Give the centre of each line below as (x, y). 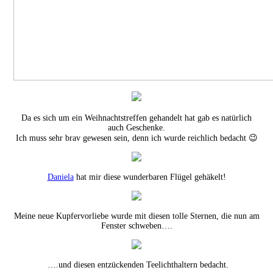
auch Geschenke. (136, 127)
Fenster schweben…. (136, 225)
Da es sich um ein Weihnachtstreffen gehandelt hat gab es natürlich (136, 118)
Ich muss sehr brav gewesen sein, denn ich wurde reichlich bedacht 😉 (136, 138)
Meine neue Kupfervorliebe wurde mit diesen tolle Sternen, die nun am (136, 216)
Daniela (60, 177)
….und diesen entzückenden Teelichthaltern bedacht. (136, 264)
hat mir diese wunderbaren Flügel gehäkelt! (150, 177)
